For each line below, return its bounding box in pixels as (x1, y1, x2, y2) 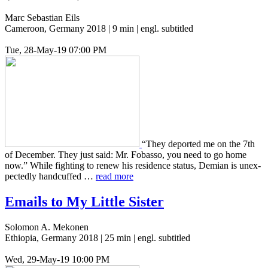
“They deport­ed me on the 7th (142, 139, 255, 150)
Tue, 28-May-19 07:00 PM (5, 45, 106, 56)
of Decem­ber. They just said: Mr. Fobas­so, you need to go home (5, 150, 246, 160)
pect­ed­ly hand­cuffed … (5, 171, 96, 182)
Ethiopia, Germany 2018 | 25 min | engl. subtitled (5, 233, 190, 243)
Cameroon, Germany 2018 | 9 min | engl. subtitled (5, 23, 193, 34)
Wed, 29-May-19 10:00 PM (5, 254, 109, 265)
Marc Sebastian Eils (5, 13, 80, 23)
